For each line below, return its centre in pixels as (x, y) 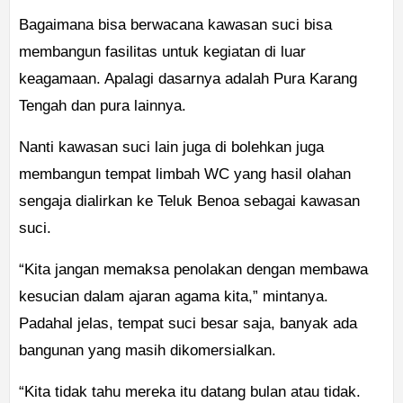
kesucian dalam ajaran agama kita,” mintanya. (174, 297)
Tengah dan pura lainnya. (103, 106)
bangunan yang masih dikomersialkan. (148, 351)
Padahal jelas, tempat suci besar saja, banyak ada (188, 324)
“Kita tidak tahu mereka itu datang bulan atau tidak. (190, 392)
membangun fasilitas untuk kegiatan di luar (162, 52)
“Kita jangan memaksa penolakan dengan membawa (193, 270)
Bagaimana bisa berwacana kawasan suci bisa (175, 25)
